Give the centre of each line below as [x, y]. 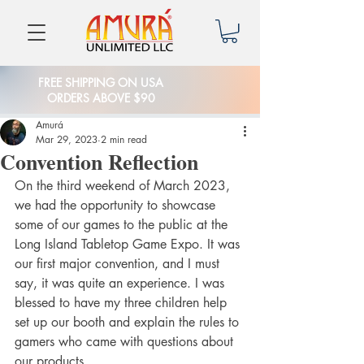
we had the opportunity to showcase [117, 206]
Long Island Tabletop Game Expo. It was [129, 245]
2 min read [124, 140]
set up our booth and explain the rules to [129, 323]
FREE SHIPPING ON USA [101, 83]
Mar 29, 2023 [67, 140]
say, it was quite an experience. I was [121, 284]
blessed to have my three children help [123, 303]
